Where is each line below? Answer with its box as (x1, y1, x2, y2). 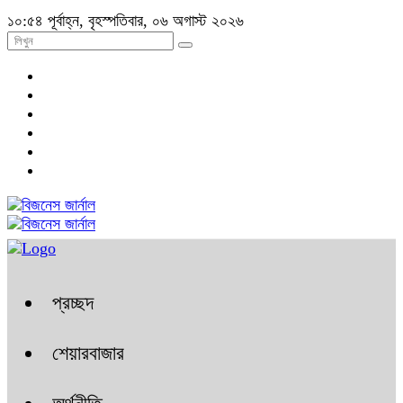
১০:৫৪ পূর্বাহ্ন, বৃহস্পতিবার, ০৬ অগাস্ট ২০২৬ (7, 12, 244, 30)
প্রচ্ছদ (52, 291, 94, 314)
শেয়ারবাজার (52, 342, 124, 364)
